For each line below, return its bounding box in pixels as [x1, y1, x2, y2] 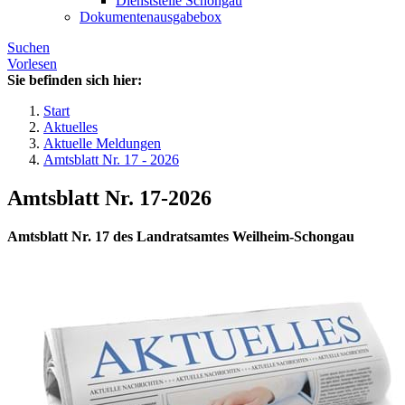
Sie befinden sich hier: [7, 72, 142, 89]
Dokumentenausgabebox [80, 9, 221, 25]
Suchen [7, 40, 50, 56]
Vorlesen [7, 56, 57, 72]
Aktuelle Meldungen [43, 136, 161, 152]
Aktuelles [43, 119, 98, 136]
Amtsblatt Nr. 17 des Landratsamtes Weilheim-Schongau [7, 229, 354, 245]
